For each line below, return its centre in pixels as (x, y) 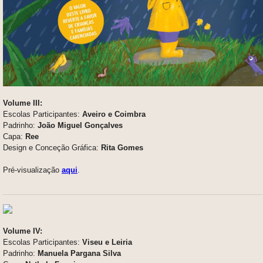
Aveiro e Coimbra (114, 114)
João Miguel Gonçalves (80, 125)
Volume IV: (23, 231)
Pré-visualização (32, 170)
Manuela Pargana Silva (78, 253)
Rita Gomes (122, 147)
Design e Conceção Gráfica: (52, 147)
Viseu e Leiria (107, 242)
